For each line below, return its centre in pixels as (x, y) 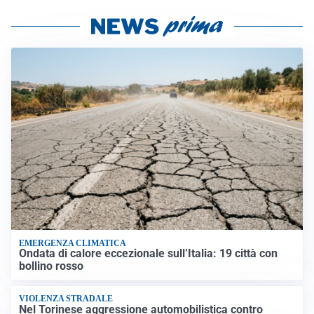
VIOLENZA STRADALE (66, 299)
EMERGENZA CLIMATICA (73, 243)
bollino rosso (52, 266)
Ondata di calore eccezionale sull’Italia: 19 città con (149, 253)
